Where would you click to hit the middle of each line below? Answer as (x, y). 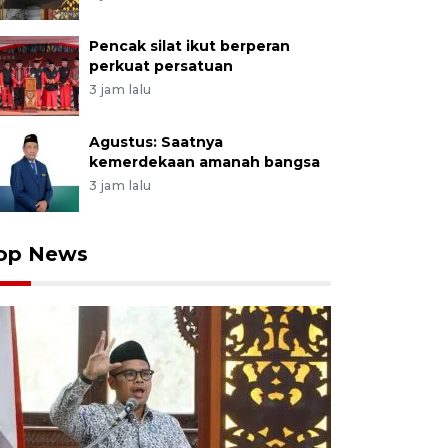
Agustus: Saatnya (155, 142)
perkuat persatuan (160, 66)
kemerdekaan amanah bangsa (204, 162)
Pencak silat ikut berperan (189, 46)
